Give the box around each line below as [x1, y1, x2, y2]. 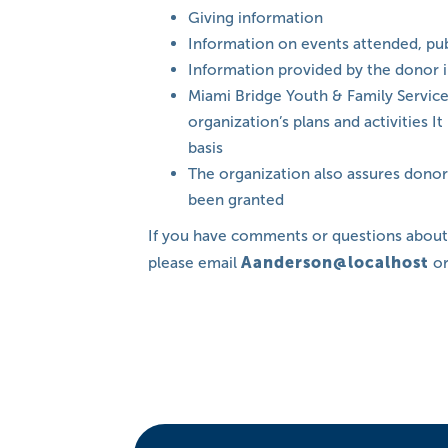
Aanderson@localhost [241, 252, 430, 272]
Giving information [188, 7, 324, 27]
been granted [188, 189, 285, 209]
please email [148, 252, 242, 272]
